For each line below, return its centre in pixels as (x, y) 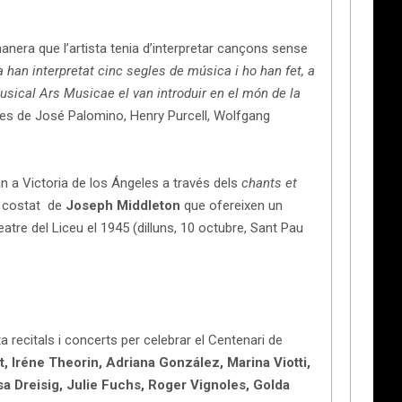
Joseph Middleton (123, 205)
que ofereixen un (232, 205)
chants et (269, 183)
